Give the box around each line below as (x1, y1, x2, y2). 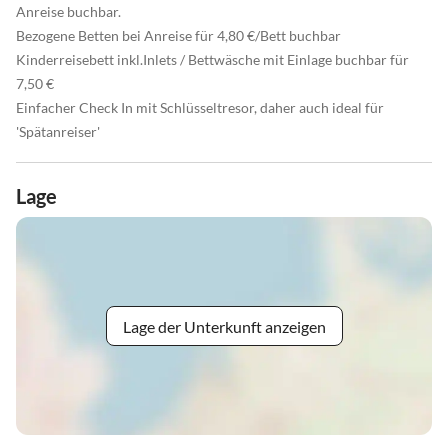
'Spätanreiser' (16, 123, 100, 141)
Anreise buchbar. (16, 3, 121, 21)
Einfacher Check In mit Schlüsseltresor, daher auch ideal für (16, 99, 384, 117)
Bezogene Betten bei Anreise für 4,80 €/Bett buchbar (16, 27, 341, 45)
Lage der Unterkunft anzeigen (122, 316, 326, 336)
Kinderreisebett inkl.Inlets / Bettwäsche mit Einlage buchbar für (16, 51, 409, 69)
